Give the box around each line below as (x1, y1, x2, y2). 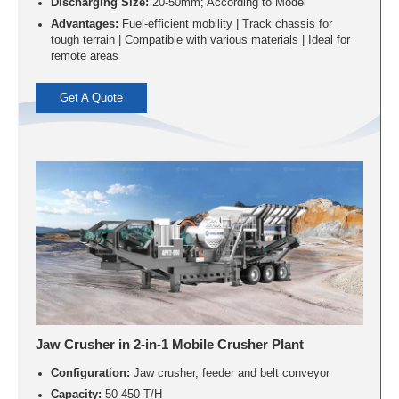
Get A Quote (60, 91, 124, 104)
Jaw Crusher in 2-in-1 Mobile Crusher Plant (36, 336, 305, 352)
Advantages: (50, 18, 118, 31)
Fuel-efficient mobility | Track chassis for (118, 18, 332, 31)
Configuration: (50, 366, 130, 379)
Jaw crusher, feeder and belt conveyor (129, 366, 330, 379)
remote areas (50, 50, 118, 63)
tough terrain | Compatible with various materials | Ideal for (50, 34, 350, 47)
